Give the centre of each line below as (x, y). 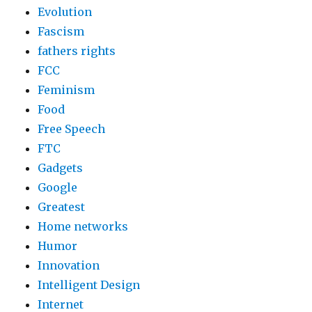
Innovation (69, 265)
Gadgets (61, 168)
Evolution (65, 12)
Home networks (83, 226)
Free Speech (72, 129)
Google (58, 187)
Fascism (61, 31)
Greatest (62, 207)
